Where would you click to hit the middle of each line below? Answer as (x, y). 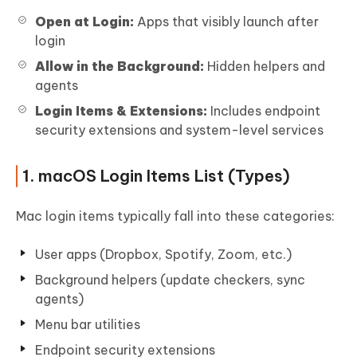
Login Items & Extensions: (121, 110)
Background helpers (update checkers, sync (170, 279)
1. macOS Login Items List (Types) (156, 175)
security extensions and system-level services (179, 129)
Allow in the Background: (120, 66)
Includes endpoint (264, 110)
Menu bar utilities (88, 324)
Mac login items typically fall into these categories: (175, 216)
